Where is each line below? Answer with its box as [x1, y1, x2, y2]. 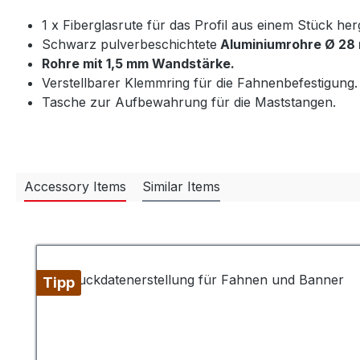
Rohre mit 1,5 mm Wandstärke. [42, 55, 235, 72]
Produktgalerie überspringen [35, 227, 211, 243]
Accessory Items [24, 178, 126, 194]
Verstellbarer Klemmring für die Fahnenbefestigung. [42, 75, 358, 91]
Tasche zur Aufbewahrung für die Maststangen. [42, 94, 340, 110]
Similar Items [142, 178, 220, 194]
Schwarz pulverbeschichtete [42, 36, 217, 52]
